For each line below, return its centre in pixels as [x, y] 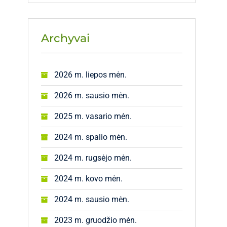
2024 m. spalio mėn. [91, 137]
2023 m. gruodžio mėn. [96, 220]
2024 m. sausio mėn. [92, 199]
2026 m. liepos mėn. [90, 75]
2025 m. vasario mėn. [93, 116]
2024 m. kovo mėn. [88, 179]
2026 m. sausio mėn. [92, 96]
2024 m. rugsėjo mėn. [93, 158]
